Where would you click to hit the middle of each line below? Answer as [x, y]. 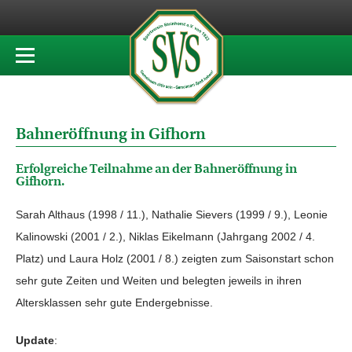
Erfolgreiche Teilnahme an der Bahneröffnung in [156, 169]
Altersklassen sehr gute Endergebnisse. [114, 302]
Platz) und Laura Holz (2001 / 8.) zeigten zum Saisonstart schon [175, 258]
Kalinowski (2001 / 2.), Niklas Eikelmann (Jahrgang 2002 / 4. [165, 236]
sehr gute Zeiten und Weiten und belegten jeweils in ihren [159, 280]
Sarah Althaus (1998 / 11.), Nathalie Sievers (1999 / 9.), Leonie [172, 214]
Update [35, 340]
